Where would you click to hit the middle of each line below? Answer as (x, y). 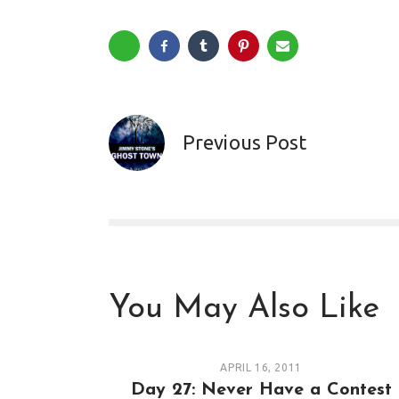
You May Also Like (244, 309)
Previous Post (245, 142)
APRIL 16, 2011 (261, 367)
